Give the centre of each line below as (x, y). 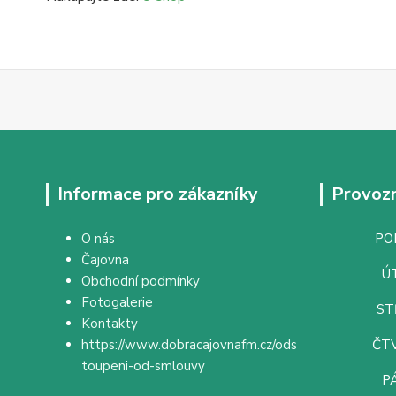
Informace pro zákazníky (158, 194)
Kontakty (110, 324)
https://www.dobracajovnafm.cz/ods (189, 345)
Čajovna (105, 260)
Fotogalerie (117, 302)
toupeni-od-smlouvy (143, 366)
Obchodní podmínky (141, 281)
